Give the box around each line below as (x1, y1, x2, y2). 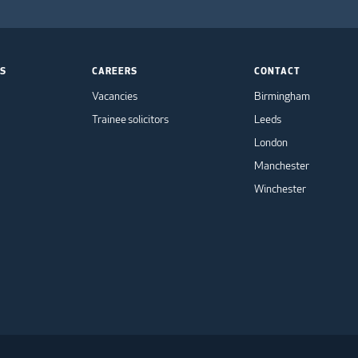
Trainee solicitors (92, 112, 169, 127)
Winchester (254, 181, 306, 197)
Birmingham (254, 89, 310, 104)
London (254, 135, 288, 150)
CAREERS (92, 64, 137, 78)
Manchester (254, 158, 309, 173)
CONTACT (254, 64, 300, 78)
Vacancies (92, 89, 137, 104)
